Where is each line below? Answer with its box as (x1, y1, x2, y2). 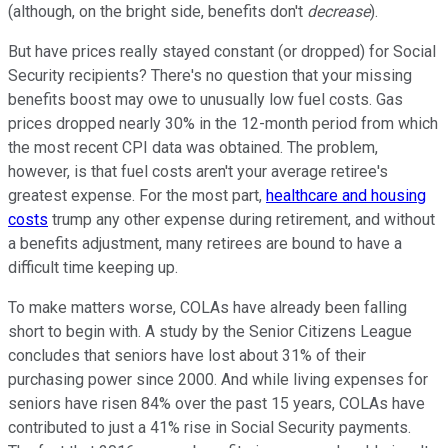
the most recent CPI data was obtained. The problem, (8, 137, 378, 157)
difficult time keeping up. (8, 257, 178, 277)
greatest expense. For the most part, (8, 185, 266, 205)
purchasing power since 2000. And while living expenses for (8, 369, 428, 389)
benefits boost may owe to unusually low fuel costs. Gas (8, 89, 403, 109)
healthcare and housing (266, 185, 426, 205)
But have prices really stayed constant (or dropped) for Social (8, 41, 436, 61)
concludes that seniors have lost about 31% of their (8, 345, 366, 365)
